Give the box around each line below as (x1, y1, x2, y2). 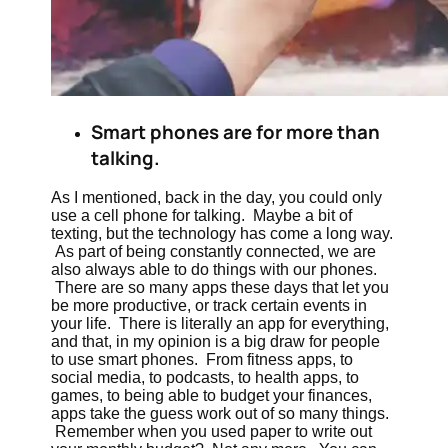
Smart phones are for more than (91, 118, 381, 145)
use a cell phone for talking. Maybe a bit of (51, 207, 353, 225)
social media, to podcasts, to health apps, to (51, 369, 360, 387)
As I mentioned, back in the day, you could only (51, 189, 383, 207)
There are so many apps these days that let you (51, 279, 390, 297)
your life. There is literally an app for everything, (51, 315, 390, 333)
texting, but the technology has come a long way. (51, 225, 394, 243)
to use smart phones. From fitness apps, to (51, 351, 354, 369)
